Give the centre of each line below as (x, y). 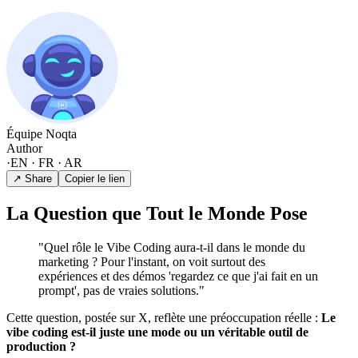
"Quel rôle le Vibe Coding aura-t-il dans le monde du (172, 247)
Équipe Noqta (42, 133)
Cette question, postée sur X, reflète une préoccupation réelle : (164, 317)
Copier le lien (95, 178)
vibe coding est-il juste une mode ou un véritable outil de (157, 332)
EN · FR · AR (46, 162)
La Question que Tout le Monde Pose (157, 213)
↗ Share (32, 178)
